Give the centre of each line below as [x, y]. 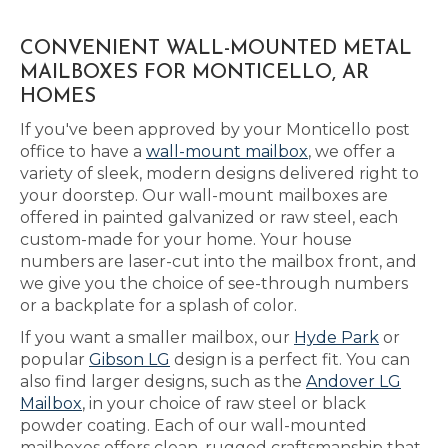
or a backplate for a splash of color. [158, 305]
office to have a [83, 151]
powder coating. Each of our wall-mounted [193, 425]
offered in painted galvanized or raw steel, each [209, 217]
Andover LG [353, 381]
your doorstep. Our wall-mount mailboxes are [204, 195]
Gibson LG [129, 359]
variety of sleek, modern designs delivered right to [219, 173]
